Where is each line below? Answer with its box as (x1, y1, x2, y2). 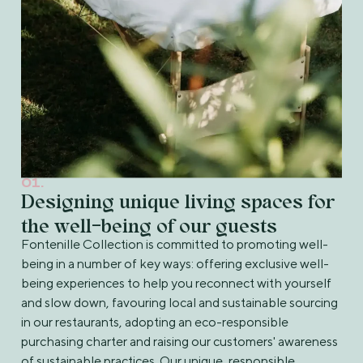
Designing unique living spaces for (20, 190, 335, 213)
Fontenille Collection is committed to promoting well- (20, 236, 328, 252)
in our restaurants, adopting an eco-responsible (20, 314, 288, 330)
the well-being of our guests (20, 214, 277, 237)
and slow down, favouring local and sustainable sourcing (20, 294, 338, 310)
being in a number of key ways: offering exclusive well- (20, 255, 329, 271)
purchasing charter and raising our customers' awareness (20, 333, 338, 349)
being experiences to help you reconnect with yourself (20, 275, 331, 291)
